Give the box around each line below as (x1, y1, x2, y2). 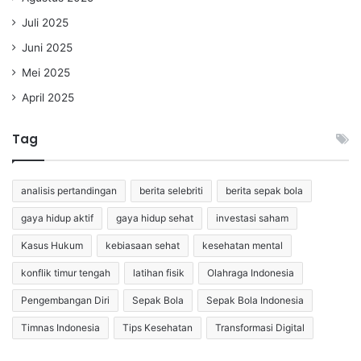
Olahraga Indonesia (207, 266, 294, 279)
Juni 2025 (22, 40, 73, 54)
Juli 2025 (22, 15, 68, 29)
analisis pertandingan (21, 184, 117, 197)
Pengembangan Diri (21, 293, 110, 306)
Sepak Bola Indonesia (206, 293, 304, 306)
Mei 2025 (22, 65, 70, 79)
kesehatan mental (202, 239, 283, 251)
